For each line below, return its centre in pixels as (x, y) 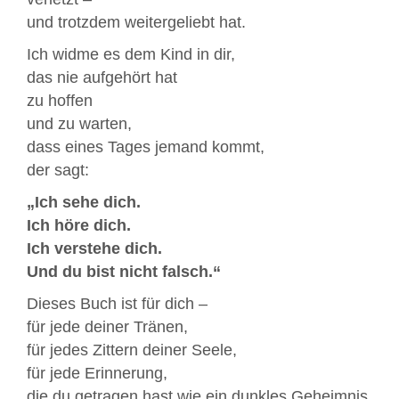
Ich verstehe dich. (94, 249)
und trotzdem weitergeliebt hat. (136, 23)
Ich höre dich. (79, 226)
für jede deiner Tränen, (107, 327)
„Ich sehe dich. (84, 203)
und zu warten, (79, 124)
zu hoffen (60, 101)
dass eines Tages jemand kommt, (146, 147)
